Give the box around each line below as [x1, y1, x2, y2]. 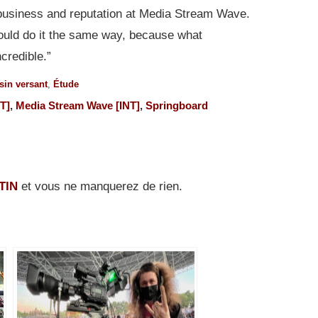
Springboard [146, 99, 208, 111]
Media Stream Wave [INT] [16, 99, 140, 111]
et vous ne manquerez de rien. [18, 179, 182, 193]
